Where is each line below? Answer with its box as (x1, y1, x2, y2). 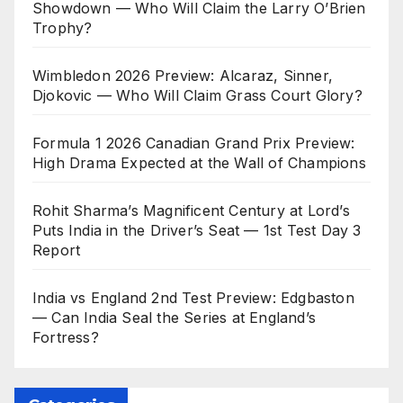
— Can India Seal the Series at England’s (32, 308, 317, 327)
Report (32, 240, 81, 259)
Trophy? (32, 18, 93, 37)
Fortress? (32, 327, 99, 346)
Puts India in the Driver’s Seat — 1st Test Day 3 (32, 220, 362, 239)
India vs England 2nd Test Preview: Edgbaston (32, 288, 354, 307)
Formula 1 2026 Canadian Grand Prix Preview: (32, 133, 355, 152)
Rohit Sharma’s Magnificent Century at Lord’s (32, 201, 350, 219)
